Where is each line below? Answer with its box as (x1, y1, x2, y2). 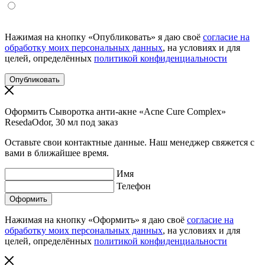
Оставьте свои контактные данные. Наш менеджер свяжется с (5, 137, 254, 147)
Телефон (117, 180, 151, 191)
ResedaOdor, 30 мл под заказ (5, 117, 118, 127)
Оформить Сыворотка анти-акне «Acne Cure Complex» (5, 106, 226, 117)
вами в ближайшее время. (5, 147, 109, 158)
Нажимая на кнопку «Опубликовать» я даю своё (5, 31, 203, 42)
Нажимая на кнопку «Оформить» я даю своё (5, 214, 187, 225)
